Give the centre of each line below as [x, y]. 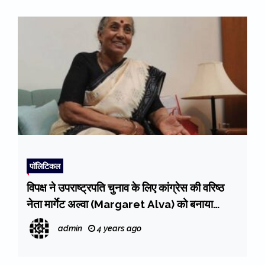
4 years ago [118, 229]
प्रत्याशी [43, 221]
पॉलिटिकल [45, 166]
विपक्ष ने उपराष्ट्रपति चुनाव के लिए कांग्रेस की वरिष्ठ [125, 188]
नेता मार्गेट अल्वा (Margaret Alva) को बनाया [120, 204]
